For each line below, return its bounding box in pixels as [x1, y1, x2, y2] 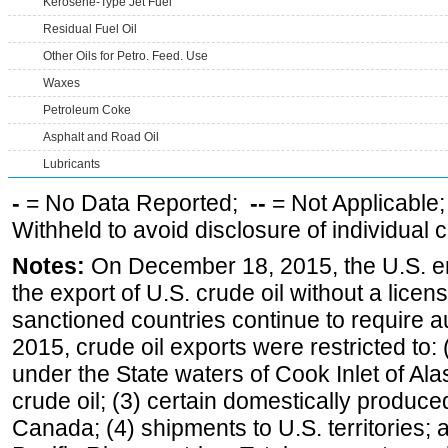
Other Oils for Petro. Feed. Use [43, 49, 208, 63]
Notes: [12, 253, 85, 279]
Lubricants [43, 157, 100, 171]
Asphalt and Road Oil [43, 130, 159, 144]
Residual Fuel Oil [43, 22, 137, 36]
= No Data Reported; [20, 190, 250, 216]
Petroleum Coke [43, 103, 131, 117]
